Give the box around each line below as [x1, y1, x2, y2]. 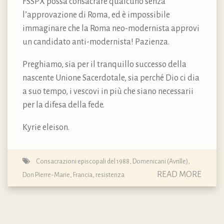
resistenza [95, 170, 124, 178]
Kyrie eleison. [22, 122, 69, 132]
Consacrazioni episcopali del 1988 [36, 157, 129, 165]
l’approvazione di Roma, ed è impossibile [22, 10, 170, 19]
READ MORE [157, 169, 201, 179]
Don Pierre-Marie [22, 170, 70, 178]
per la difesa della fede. [22, 100, 104, 109]
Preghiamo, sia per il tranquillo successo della [22, 59, 186, 69]
